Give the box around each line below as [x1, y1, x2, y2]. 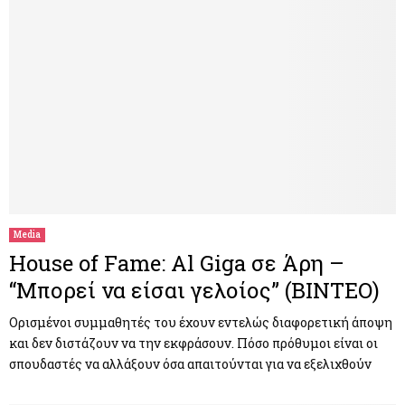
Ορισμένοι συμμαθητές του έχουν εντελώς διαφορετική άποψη [9, 313, 392, 331]
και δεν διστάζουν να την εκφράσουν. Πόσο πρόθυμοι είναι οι [9, 334, 378, 352]
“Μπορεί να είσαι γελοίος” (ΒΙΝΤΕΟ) [9, 275, 380, 305]
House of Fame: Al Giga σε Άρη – [9, 248, 344, 278]
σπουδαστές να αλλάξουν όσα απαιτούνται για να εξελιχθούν [9, 354, 372, 372]
